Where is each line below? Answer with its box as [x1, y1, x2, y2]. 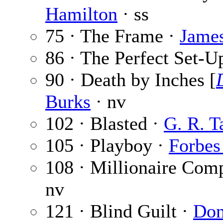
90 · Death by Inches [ [45, 69, 216, 91]
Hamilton [45, 3, 117, 25]
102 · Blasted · [45, 113, 164, 134]
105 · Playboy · [45, 135, 169, 156]
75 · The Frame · [45, 25, 180, 47]
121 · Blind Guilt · [45, 201, 193, 222]
